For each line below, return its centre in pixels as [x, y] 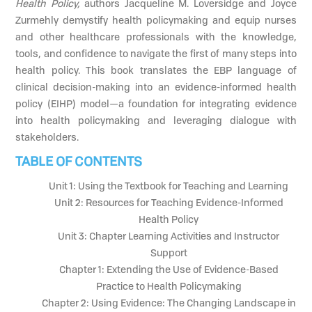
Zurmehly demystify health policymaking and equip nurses [156, 19]
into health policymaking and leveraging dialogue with [156, 120]
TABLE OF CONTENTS [79, 161]
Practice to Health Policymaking [169, 286]
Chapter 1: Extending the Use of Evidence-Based [169, 269]
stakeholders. [47, 136]
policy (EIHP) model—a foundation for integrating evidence [156, 103]
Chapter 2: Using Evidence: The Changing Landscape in [169, 302]
